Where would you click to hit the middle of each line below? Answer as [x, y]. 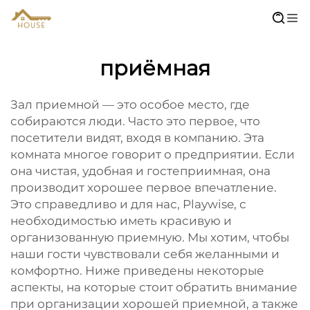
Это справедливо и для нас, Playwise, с [128, 204]
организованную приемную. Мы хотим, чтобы [150, 237]
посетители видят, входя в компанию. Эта [137, 138]
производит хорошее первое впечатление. [144, 188]
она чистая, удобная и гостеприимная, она [140, 171]
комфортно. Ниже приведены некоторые [137, 271]
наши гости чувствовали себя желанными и [145, 254]
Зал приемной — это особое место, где [130, 104]
